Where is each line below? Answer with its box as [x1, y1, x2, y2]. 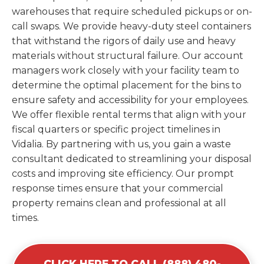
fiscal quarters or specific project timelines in [12, 123, 220, 135]
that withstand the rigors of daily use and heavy [12, 35, 236, 47]
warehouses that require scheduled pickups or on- [12, 5, 252, 17]
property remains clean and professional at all [12, 197, 226, 209]
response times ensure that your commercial [12, 182, 223, 194]
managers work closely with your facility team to [12, 64, 239, 76]
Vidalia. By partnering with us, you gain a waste [12, 138, 231, 150]
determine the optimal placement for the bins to [12, 79, 242, 91]
